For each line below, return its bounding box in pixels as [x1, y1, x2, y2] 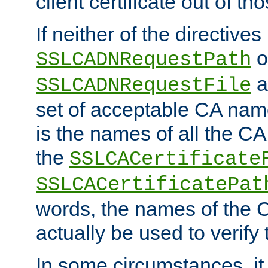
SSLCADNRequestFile [36, 74, 251, 97]
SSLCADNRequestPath [36, 48, 251, 71]
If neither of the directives [36, 22, 261, 45]
